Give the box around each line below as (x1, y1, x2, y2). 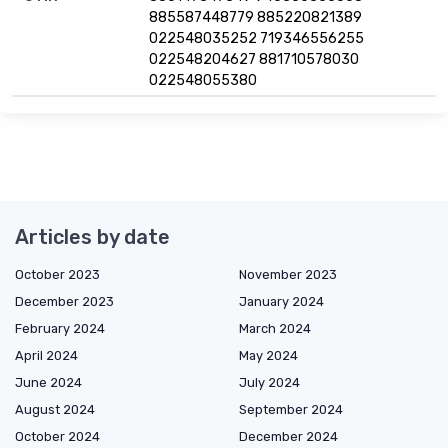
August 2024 (15, 402, 95, 418)
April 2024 (15, 348, 78, 364)
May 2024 (239, 348, 298, 364)
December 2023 (15, 294, 114, 310)
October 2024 (15, 429, 100, 445)
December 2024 (239, 429, 338, 445)
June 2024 (15, 375, 82, 391)
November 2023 (239, 267, 337, 283)
